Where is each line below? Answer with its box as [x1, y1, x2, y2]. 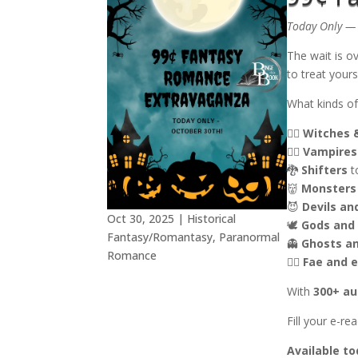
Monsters [300, 181, 356, 197]
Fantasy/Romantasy [107, 229, 213, 245]
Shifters [300, 162, 348, 178]
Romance [107, 247, 157, 263]
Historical [187, 210, 237, 226]
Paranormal [219, 229, 280, 245]
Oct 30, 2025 [107, 210, 175, 226]
